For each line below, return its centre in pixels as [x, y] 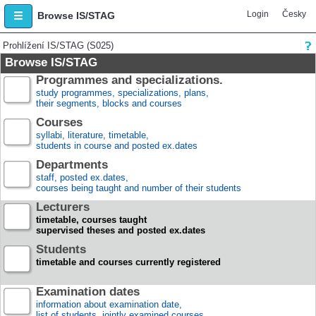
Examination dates [88, 292]
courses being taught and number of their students [139, 188]
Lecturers [63, 207]
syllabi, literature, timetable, [92, 135]
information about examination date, [109, 304]
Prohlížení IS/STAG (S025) [58, 45]
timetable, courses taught [91, 220]
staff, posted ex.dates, [82, 177]
